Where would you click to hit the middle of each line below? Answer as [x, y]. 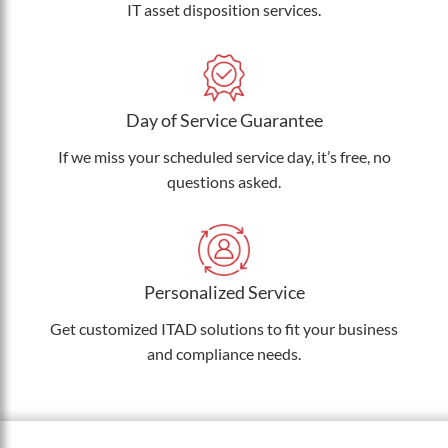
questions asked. [224, 181]
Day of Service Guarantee [224, 120]
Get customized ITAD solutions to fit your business [224, 328]
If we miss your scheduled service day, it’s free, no [224, 156]
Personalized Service [224, 292]
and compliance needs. [224, 353]
